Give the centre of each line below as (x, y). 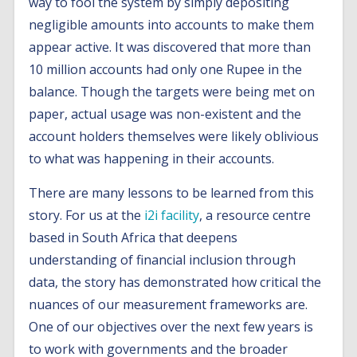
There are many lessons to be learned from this (172, 193)
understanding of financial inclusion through (163, 260)
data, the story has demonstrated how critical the (175, 282)
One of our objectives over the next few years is (171, 327)
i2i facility (172, 215)
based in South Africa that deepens (133, 237)
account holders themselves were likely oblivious (174, 136)
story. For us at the (87, 215)
